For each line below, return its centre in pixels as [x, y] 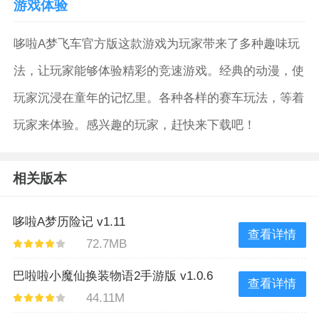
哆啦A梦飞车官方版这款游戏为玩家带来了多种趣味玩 [157, 44]
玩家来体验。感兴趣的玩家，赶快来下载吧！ [135, 125]
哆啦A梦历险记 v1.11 [69, 222]
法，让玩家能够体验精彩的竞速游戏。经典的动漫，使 [159, 71]
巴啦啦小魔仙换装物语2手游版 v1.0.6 [113, 276]
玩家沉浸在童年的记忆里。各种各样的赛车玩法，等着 [159, 98]
